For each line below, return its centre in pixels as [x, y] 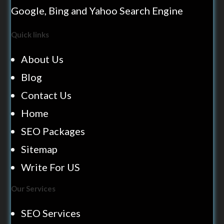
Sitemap [39, 149]
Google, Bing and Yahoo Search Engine [97, 10]
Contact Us [46, 95]
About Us [42, 59]
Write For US [51, 167]
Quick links [30, 34]
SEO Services [51, 213]
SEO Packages [53, 131]
